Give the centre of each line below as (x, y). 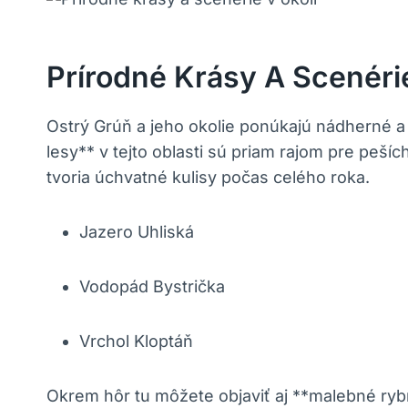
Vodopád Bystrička (152, 287)
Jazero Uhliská (137, 232)
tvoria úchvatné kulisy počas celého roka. (208, 178)
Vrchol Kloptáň (136, 342)
